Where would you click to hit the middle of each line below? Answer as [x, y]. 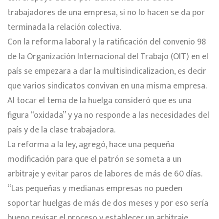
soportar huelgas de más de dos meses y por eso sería [108, 203]
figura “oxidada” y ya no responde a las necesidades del [108, 115]
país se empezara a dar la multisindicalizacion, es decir [107, 71]
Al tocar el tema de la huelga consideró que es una [99, 100]
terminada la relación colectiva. [64, 27]
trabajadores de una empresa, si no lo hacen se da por [106, 12]
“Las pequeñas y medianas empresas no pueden [95, 188]
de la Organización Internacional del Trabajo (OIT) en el [108, 56]
